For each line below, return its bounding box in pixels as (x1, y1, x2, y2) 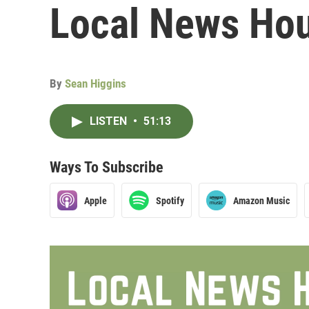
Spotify (156, 195, 184, 206)
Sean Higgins (65, 77, 126, 90)
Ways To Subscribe (50, 159, 163, 176)
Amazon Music (233, 195, 290, 206)
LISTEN (90, 114, 130, 128)
